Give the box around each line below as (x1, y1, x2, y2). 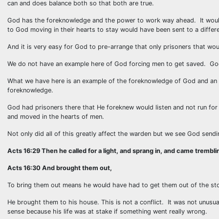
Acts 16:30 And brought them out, (7, 164, 112, 172)
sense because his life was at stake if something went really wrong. (7, 208, 207, 215)
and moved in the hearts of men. (7, 113, 104, 120)
